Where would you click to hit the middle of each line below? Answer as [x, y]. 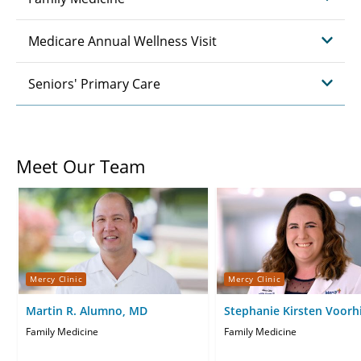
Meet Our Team [81, 166]
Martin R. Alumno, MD [87, 310]
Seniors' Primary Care [94, 84]
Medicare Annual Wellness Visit [122, 41]
